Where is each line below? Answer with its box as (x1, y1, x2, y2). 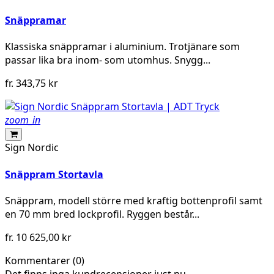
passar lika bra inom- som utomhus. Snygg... (5, 53, 210, 67)
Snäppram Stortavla (5, 167, 103, 181)
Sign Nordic (5, 141, 59, 155)
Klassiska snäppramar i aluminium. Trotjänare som (5, 40, 240, 54)
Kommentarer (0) (5, 253, 84, 267)
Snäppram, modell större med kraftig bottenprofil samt (5, 193, 262, 207)
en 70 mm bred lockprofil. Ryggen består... (5, 207, 199, 221)
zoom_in (5, 113, 40, 127)
